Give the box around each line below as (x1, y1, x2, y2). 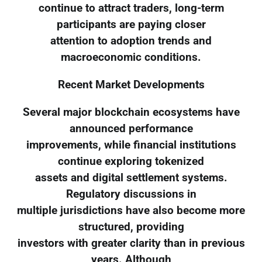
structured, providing (78, 220, 184, 233)
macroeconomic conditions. (61, 51, 201, 64)
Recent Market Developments (57, 78, 205, 92)
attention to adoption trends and (50, 35, 212, 48)
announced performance (69, 122, 193, 135)
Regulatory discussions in (65, 187, 196, 201)
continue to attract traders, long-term (38, 2, 224, 15)
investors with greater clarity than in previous (17, 236, 245, 250)
